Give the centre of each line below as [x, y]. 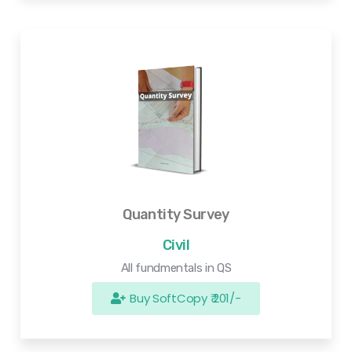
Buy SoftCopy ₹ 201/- [185, 299]
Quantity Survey [176, 215]
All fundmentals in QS [176, 268]
